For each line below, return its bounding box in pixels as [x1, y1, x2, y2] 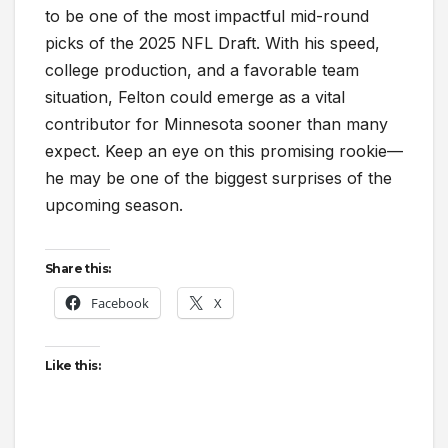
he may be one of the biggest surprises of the [45, 168, 392, 189]
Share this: [45, 261, 111, 277]
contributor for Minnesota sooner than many [45, 114, 388, 135]
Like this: [45, 358, 100, 374]
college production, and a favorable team [45, 60, 359, 81]
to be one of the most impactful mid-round [45, 6, 369, 27]
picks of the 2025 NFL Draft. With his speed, [45, 33, 380, 54]
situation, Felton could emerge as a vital [45, 87, 345, 108]
